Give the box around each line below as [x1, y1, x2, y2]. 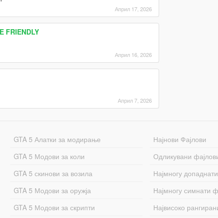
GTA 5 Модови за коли [13, 151, 85, 161]
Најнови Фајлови [153, 134, 207, 144]
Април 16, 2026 [114, 50, 152, 58]
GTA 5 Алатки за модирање [13, 134, 101, 144]
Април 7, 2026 [117, 96, 152, 104]
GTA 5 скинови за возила [13, 168, 92, 178]
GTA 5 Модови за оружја [13, 185, 91, 195]
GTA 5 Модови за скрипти [13, 202, 95, 212]
